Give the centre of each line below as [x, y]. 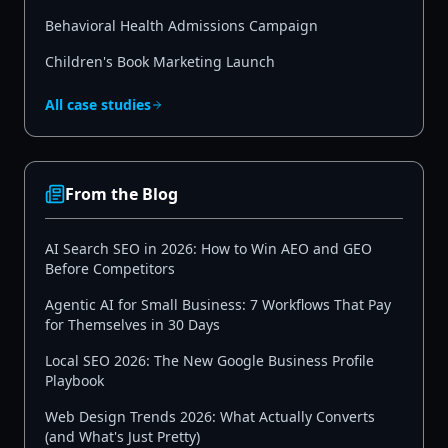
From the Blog [121, 193]
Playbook [74, 380]
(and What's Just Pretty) [122, 436]
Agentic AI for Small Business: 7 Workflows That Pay [218, 304]
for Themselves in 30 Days [132, 324]
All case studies [98, 104]
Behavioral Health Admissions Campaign [181, 25]
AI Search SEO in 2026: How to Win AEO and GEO [208, 248]
